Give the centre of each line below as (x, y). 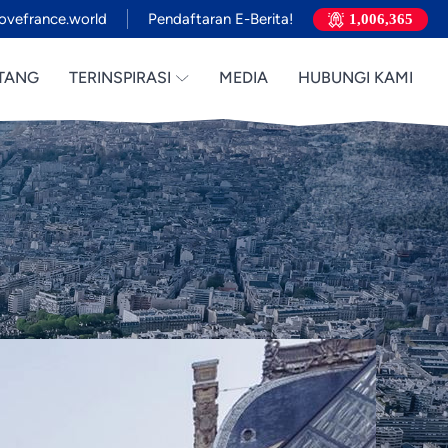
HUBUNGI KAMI (355, 77)
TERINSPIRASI (120, 77)
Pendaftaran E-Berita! (220, 18)
